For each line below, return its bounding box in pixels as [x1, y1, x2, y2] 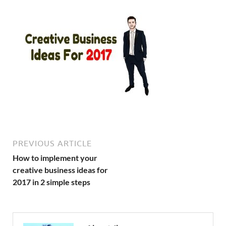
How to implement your [13, 153, 97, 162]
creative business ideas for [13, 165, 108, 175]
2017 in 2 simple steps [13, 177, 90, 187]
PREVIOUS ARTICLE [13, 139, 92, 148]
